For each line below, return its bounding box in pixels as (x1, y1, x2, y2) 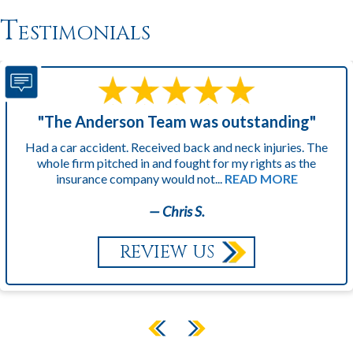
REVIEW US (120, 241, 214, 265)
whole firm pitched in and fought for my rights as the (37, 155, 316, 171)
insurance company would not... (55, 171, 225, 187)
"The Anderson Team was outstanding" (37, 112, 316, 132)
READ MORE (224, 171, 298, 187)
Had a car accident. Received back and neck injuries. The (25, 139, 328, 155)
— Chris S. (148, 203, 205, 221)
